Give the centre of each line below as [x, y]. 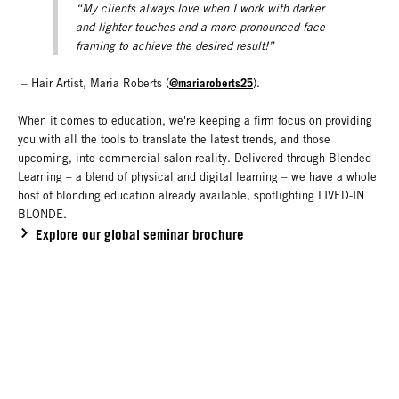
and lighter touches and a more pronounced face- [202, 28]
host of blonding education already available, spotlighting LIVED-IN [191, 196]
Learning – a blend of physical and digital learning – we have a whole [197, 177]
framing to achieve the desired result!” [175, 46]
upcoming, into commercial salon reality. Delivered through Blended [195, 159]
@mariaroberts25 [211, 83]
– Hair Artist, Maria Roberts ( [94, 84]
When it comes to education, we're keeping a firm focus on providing [195, 121]
